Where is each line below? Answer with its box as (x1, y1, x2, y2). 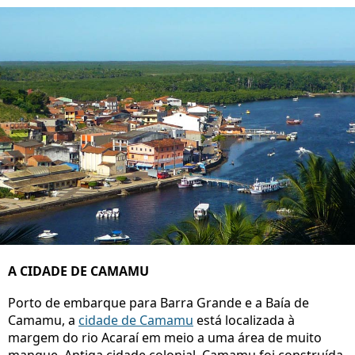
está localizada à (193, 311, 295, 330)
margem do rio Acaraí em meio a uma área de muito (8, 329, 322, 347)
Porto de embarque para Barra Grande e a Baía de (8, 294, 309, 312)
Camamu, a (8, 311, 78, 330)
